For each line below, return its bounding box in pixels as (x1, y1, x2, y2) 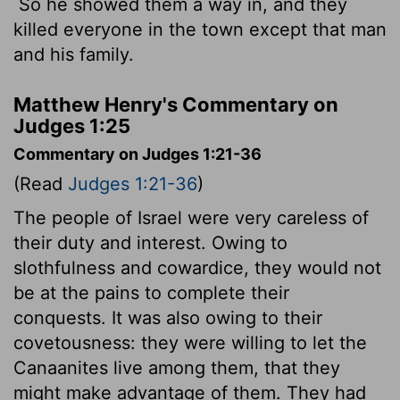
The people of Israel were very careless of (13, 206, 369, 229)
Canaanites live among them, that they (13, 356, 340, 379)
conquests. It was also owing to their (13, 306, 322, 329)
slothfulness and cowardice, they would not (13, 256, 381, 279)
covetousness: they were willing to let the (13, 331, 367, 354)
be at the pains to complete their (13, 281, 289, 304)
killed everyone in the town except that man (13, 18, 387, 40)
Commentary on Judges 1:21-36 (13, 144, 262, 163)
